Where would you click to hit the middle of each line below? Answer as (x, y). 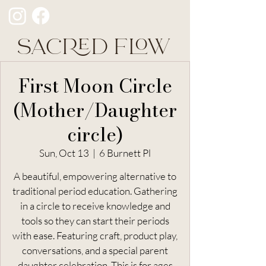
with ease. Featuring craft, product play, (95, 235)
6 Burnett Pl (125, 153)
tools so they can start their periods (95, 221)
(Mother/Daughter (95, 110)
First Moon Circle (95, 86)
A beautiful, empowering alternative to (95, 176)
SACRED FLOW (95, 47)
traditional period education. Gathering (95, 191)
